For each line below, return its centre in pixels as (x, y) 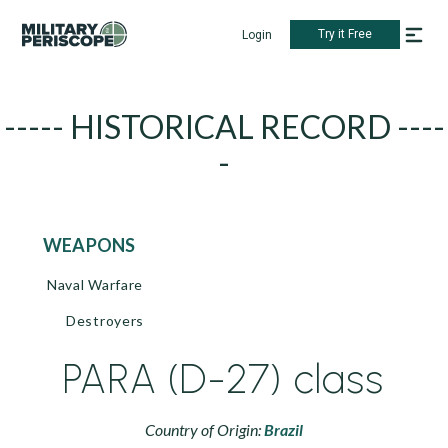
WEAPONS (99, 245)
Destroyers (105, 320)
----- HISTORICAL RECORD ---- (224, 126)
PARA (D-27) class (224, 379)
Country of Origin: (204, 429)
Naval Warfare (95, 284)
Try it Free (345, 34)
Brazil (283, 429)
